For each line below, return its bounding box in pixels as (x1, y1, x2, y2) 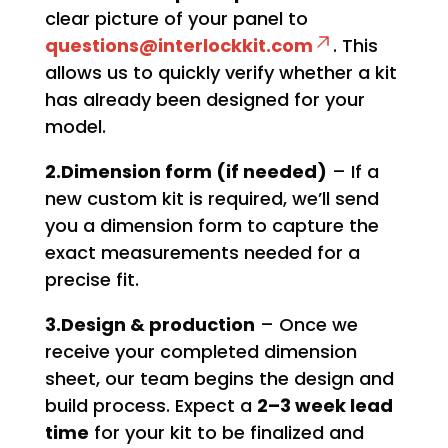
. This (332, 32, 378, 58)
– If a (326, 158, 379, 184)
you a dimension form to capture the (44, 212, 379, 238)
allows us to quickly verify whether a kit (44, 59, 397, 85)
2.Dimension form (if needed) (44, 158, 327, 184)
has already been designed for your (44, 86, 365, 112)
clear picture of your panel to (44, 5, 308, 31)
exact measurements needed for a (44, 239, 360, 265)
